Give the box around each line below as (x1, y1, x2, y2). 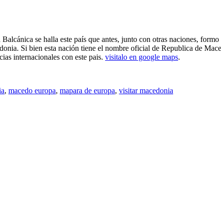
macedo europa (8, 86, 56, 95)
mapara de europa (60, 86, 115, 95)
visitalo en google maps (105, 52, 178, 61)
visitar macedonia (119, 86, 173, 95)
